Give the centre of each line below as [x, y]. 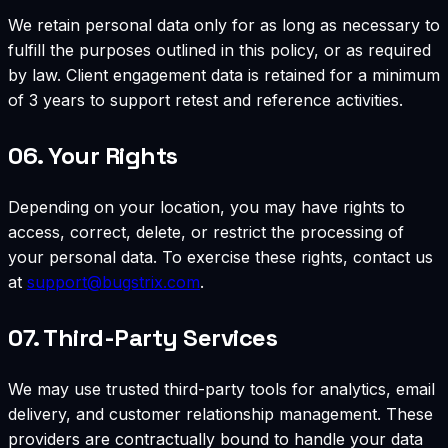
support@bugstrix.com [113, 281]
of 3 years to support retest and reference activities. [205, 99]
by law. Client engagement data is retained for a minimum [224, 74]
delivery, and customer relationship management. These [220, 413]
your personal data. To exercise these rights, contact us [220, 256]
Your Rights [113, 155]
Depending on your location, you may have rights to [206, 206]
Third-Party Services [160, 337]
